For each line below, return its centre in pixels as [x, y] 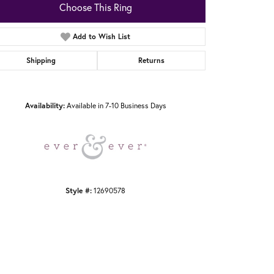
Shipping [41, 61]
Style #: [79, 191]
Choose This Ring [95, 8]
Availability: [45, 106]
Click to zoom [157, 86]
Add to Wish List [102, 37]
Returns [151, 61]
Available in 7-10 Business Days [116, 106]
